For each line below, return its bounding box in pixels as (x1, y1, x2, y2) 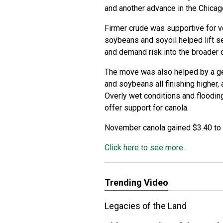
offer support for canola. (105, 103, 191, 112)
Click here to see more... (105, 143, 188, 152)
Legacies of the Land (105, 201, 187, 211)
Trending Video (105, 177, 168, 188)
